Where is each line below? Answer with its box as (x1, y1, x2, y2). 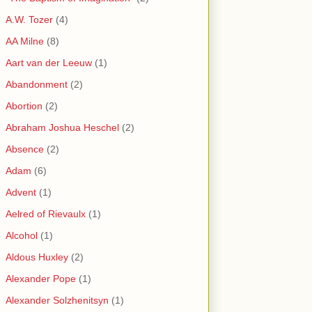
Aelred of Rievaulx (6, 208, 86, 220)
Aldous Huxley (6, 251, 68, 263)
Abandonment (6, 79, 68, 91)
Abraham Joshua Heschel (6, 122, 119, 134)
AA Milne (6, 36, 44, 47)
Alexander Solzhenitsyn (6, 295, 109, 306)
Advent (6, 187, 36, 198)
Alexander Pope (6, 273, 76, 285)
